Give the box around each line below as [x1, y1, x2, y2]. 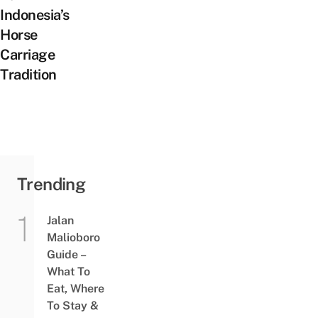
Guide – [46, 247, 85, 261]
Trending [17, 173, 86, 194]
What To [46, 264, 90, 278]
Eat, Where [46, 281, 104, 295]
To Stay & [46, 298, 99, 312]
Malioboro [46, 230, 100, 244]
